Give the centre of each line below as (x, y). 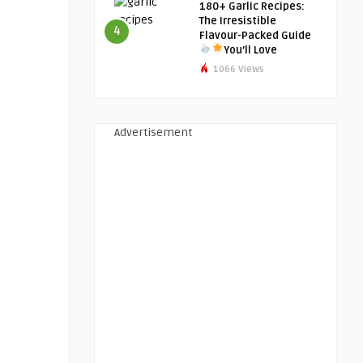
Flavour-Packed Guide (255, 36)
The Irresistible (238, 21)
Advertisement (153, 132)
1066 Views (237, 69)
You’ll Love (250, 50)
